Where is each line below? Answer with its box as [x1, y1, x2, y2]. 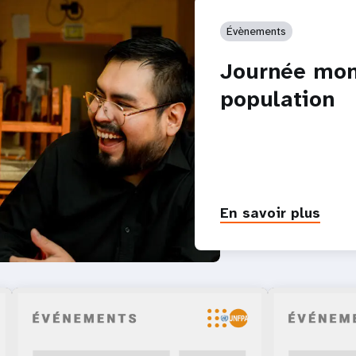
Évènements [226, 24, 286, 38]
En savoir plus [220, 203, 320, 222]
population [220, 84, 335, 114]
